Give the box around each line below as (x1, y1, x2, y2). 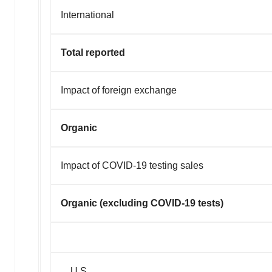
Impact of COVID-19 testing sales (61, 160, 203, 171)
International (61, 9, 114, 20)
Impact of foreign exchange (61, 84, 177, 95)
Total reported (61, 47, 125, 58)
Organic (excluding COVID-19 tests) (61, 197, 223, 208)
